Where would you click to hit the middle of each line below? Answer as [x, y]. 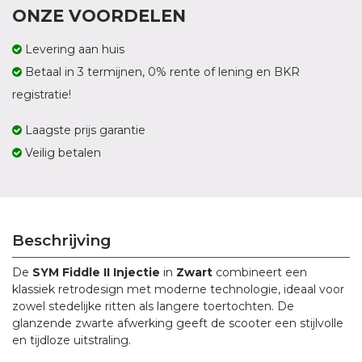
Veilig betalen [61, 153]
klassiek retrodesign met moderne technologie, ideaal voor [178, 290]
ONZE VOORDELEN [99, 16]
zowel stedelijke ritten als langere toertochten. [143, 307]
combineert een [260, 273]
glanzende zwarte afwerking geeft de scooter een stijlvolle [178, 324]
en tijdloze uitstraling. [72, 341]
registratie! [42, 95]
